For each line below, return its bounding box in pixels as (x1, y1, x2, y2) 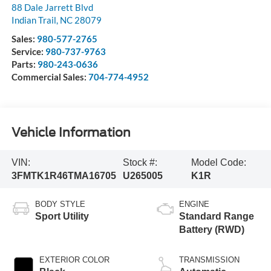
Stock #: (123, 157, 158, 168)
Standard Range (178, 211, 254, 222)
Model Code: (191, 157, 246, 168)
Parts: (11, 59, 38, 70)
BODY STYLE (34, 200, 85, 209)
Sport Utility (34, 211, 89, 222)
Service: (11, 46, 45, 57)
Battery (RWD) (178, 224, 244, 235)
